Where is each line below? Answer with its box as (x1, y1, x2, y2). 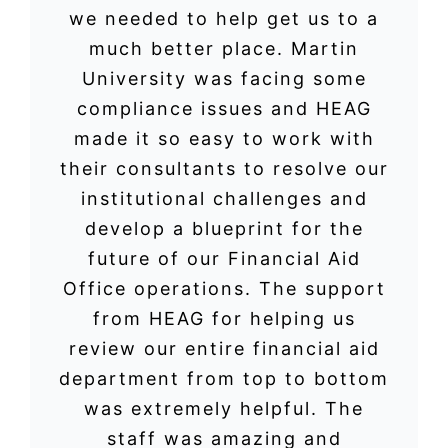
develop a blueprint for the (84, 217, 364, 239)
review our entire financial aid (68, 337, 380, 359)
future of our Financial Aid (87, 247, 361, 269)
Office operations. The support (62, 277, 386, 299)
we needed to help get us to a (69, 7, 379, 29)
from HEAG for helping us (92, 307, 356, 329)
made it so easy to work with (73, 127, 375, 149)
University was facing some (81, 67, 367, 89)
